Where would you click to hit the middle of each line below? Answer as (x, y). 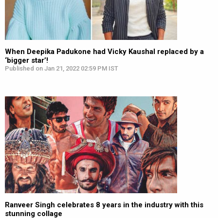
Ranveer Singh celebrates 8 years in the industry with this (104, 205)
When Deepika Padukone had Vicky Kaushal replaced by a (104, 52)
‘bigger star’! (27, 60)
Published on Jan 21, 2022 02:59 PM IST (62, 68)
